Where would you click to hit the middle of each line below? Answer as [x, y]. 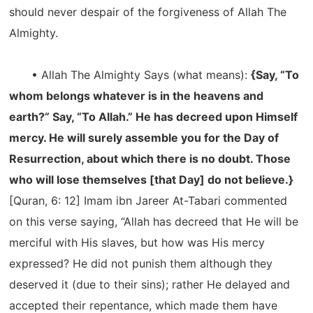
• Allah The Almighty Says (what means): [130, 75]
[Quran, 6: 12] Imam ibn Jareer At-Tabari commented [148, 201]
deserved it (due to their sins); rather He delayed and [150, 284]
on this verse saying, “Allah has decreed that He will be [154, 221]
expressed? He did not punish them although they [141, 263]
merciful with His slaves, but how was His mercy [137, 242]
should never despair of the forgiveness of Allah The [148, 12]
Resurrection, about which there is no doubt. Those [150, 159]
